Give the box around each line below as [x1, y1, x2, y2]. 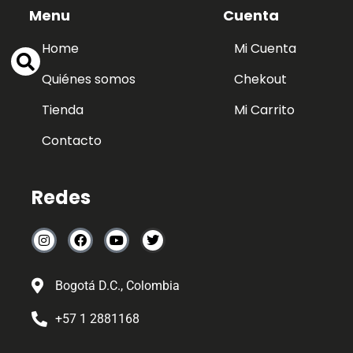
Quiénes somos [41, 69, 136, 88]
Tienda [41, 100, 84, 119]
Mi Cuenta [233, 39, 296, 58]
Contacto [41, 131, 102, 150]
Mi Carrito [233, 100, 295, 119]
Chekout [233, 69, 287, 88]
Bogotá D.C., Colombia [55, 277, 180, 293]
